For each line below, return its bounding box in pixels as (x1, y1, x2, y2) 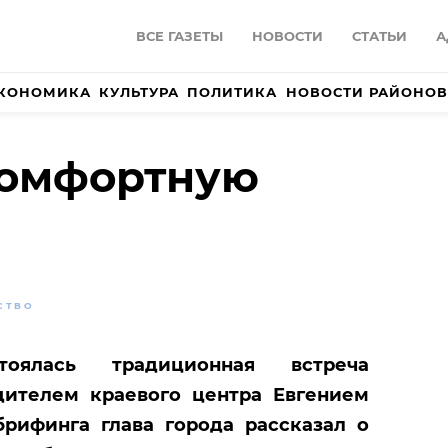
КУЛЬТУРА (99, 84, 180, 101)
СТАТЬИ (352, 28, 407, 45)
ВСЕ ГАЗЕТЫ (136, 28, 223, 45)
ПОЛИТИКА (187, 84, 278, 101)
